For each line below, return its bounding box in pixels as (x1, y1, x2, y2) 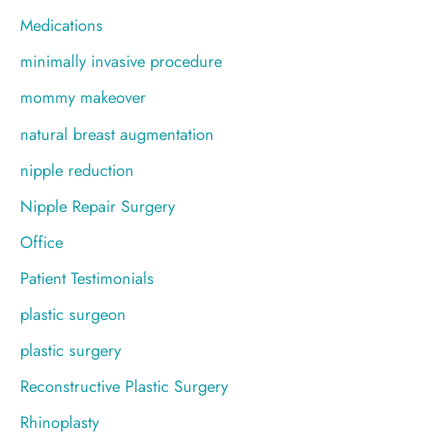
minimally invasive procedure (20, 49, 222, 74)
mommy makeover (20, 85, 146, 110)
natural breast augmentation (20, 121, 214, 146)
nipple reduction (20, 157, 134, 182)
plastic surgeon (20, 302, 126, 327)
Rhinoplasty (20, 410, 99, 435)
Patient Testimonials (20, 265, 154, 290)
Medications (20, 13, 103, 38)
